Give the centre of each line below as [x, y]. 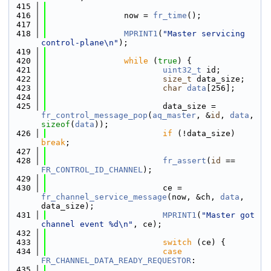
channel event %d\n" [87, 224]
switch [177, 242]
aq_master [174, 115]
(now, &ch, [194, 197]
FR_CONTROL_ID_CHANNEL [92, 170]
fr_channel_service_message [104, 197]
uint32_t [182, 70]
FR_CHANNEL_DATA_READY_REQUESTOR [116, 260]
